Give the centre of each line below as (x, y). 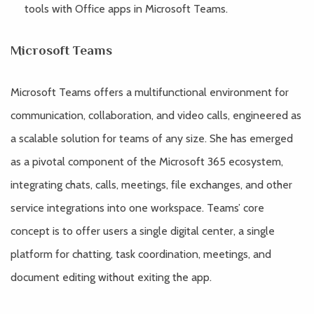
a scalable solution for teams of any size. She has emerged (152, 138)
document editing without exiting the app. (111, 277)
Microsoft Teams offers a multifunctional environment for (150, 92)
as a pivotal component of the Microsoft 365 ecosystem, (147, 162)
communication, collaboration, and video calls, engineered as (156, 115)
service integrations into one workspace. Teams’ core (137, 208)
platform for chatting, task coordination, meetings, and (141, 254)
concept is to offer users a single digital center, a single (143, 231)
